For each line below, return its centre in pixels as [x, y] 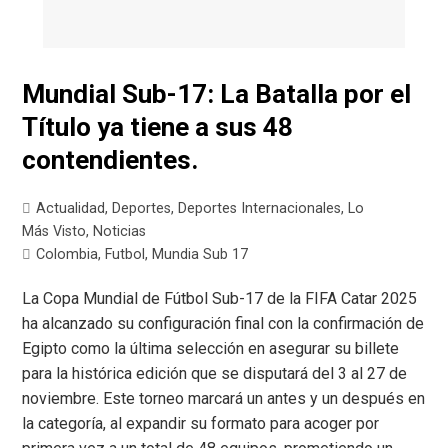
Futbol [125, 254]
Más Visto [54, 231]
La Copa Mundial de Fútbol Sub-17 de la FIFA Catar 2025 [220, 298]
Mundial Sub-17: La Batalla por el [217, 93]
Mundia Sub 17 [200, 254]
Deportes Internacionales [260, 208]
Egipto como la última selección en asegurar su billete [211, 348]
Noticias [120, 231]
